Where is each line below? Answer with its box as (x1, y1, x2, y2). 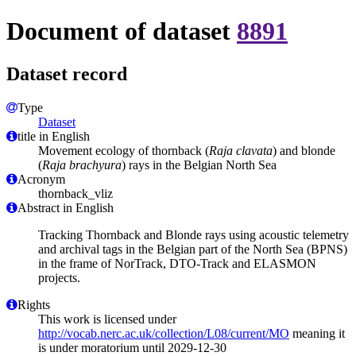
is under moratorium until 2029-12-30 (38, 340, 226, 354)
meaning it (289, 326, 345, 340)
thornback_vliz (38, 186, 113, 200)
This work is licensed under (38, 311, 176, 326)
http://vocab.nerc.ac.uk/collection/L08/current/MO (38, 326, 289, 340)
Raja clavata (209, 143, 273, 157)
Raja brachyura (42, 157, 122, 172)
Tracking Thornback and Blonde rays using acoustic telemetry (38, 227, 349, 242)
